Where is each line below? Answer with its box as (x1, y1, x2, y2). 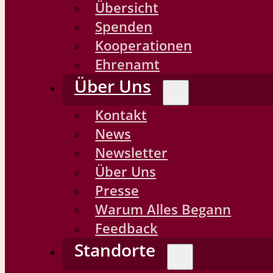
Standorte (74, 238, 155, 262)
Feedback (95, 219, 158, 238)
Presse (95, 181, 140, 200)
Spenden (95, 16, 153, 36)
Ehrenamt (95, 54, 160, 74)
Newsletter (95, 143, 168, 163)
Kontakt (95, 105, 147, 125)
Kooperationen (95, 35, 193, 55)
